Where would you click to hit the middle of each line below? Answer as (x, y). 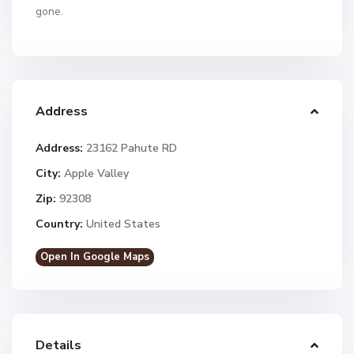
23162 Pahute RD (130, 148)
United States (122, 224)
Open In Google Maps (95, 257)
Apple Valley (96, 173)
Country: (59, 224)
